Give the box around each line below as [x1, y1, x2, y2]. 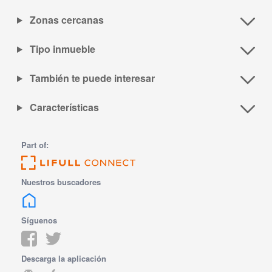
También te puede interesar [27, 71, 155, 86]
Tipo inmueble [27, 42, 95, 56]
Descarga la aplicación [21, 253, 107, 265]
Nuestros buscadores [21, 176, 101, 188]
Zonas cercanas [27, 13, 104, 27]
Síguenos [21, 214, 58, 226]
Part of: [21, 139, 49, 151]
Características [27, 100, 99, 115]
